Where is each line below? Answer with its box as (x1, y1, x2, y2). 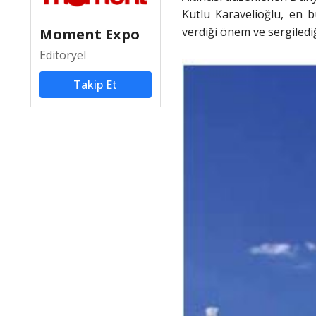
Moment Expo (39, 25, 140, 44)
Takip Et (73, 77, 118, 93)
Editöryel (39, 47, 86, 63)
